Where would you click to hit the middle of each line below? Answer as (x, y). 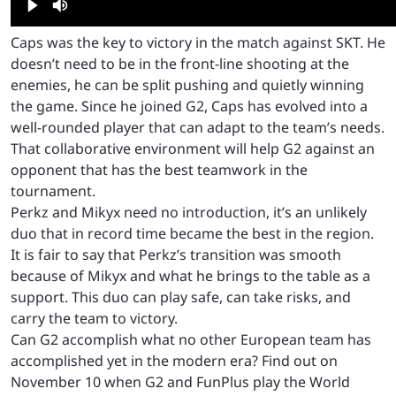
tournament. (53, 191)
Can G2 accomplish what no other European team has (191, 340)
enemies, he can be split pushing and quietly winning (187, 85)
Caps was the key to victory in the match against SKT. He (198, 43)
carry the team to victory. (94, 319)
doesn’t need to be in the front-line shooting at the (180, 64)
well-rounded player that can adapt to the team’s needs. (198, 128)
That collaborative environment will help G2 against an (193, 149)
